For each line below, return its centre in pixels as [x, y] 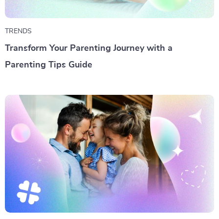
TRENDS [18, 31]
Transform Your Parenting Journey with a [89, 48]
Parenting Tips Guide [49, 65]
